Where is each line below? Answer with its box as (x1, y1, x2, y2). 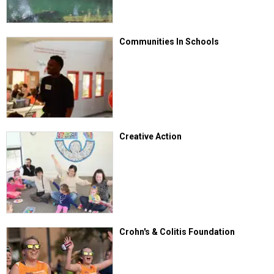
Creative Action (119, 131, 182, 142)
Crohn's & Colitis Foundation (119, 226, 235, 237)
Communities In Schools (119, 37, 220, 47)
